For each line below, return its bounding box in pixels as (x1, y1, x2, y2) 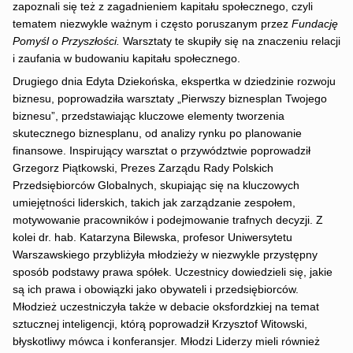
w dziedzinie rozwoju (229, 75, 336, 87)
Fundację (291, 17, 338, 30)
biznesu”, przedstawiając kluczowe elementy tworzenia (12, 110, 284, 122)
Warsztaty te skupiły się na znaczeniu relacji (122, 35, 340, 47)
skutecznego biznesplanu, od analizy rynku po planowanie (12, 127, 302, 139)
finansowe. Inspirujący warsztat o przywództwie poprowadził (12, 144, 310, 157)
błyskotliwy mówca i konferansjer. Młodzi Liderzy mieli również (12, 335, 320, 347)
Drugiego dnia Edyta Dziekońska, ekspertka (12, 75, 230, 87)
